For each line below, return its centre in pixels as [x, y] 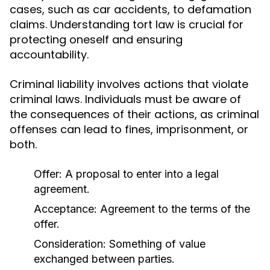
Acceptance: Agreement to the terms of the [142, 209]
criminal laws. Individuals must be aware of [125, 99]
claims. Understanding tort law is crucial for [127, 24]
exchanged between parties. [104, 259]
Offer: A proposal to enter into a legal [126, 174]
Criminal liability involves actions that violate [129, 84]
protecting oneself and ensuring [96, 39]
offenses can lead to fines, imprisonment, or [129, 129]
